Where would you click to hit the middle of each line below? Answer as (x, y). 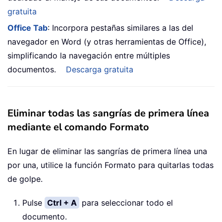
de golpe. (25, 179)
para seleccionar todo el (126, 203)
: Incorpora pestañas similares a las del (120, 28)
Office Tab (28, 28)
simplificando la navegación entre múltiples (89, 56)
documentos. (32, 70)
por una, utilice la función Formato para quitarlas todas (111, 165)
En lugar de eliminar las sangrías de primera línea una (107, 151)
